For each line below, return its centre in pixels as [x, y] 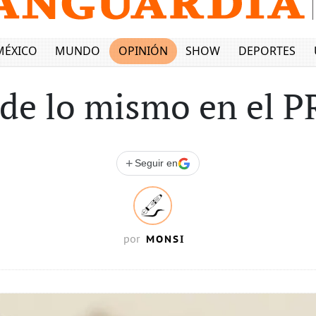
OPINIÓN [143, 51]
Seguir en [156, 163]
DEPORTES [267, 51]
